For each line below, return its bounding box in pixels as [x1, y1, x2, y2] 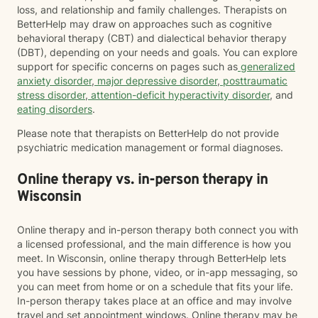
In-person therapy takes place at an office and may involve [17, 295, 292, 307]
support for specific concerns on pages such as [17, 60, 238, 72]
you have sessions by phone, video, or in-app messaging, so [17, 266, 297, 278]
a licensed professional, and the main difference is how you [17, 238, 291, 250]
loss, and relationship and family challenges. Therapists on [17, 4, 287, 16]
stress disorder [17, 89, 85, 101]
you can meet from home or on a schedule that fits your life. [17, 280, 293, 292]
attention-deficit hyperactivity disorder [88, 89, 270, 101]
